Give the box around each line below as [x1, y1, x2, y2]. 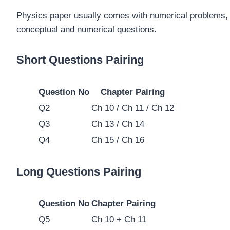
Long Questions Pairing [16, 165, 141, 178]
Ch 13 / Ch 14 [91, 119, 144, 129]
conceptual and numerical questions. [16, 25, 157, 35]
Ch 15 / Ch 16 [91, 135, 144, 145]
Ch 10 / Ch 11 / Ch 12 [91, 103, 174, 113]
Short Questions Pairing [16, 53, 144, 67]
